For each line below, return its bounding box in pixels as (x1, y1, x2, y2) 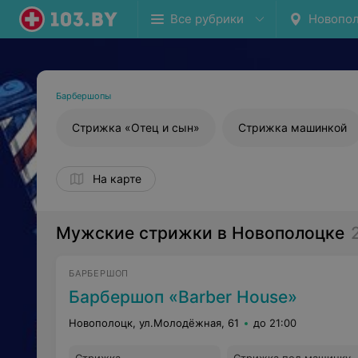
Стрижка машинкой (238, 121, 347, 134)
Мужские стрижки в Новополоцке (56, 223, 344, 243)
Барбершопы (56, 90, 111, 101)
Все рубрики (170, 11, 244, 26)
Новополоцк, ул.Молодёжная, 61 (69, 316, 239, 329)
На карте (93, 172, 141, 185)
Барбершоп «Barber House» (69, 287, 297, 307)
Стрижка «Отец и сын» (72, 121, 200, 134)
